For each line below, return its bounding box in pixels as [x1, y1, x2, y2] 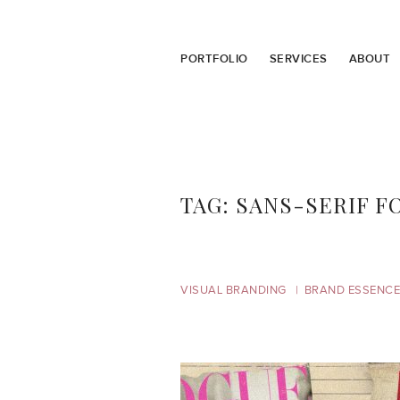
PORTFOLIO [180, 51, 248, 66]
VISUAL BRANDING [180, 283, 287, 297]
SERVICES [269, 51, 328, 66]
